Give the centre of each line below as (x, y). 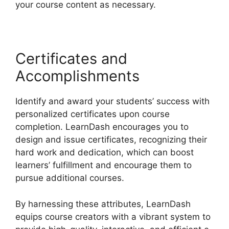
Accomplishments (77, 76)
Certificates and (71, 59)
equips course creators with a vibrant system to (113, 216)
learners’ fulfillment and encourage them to (104, 165)
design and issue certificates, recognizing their (111, 140)
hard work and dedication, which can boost (105, 153)
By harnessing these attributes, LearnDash (103, 204)
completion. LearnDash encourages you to (102, 127)
